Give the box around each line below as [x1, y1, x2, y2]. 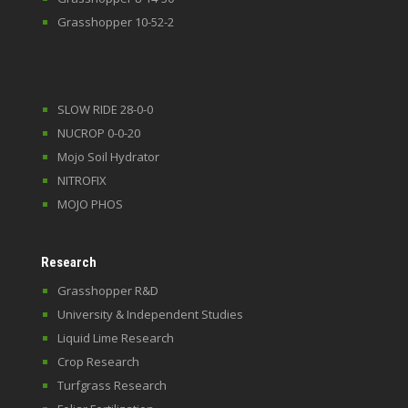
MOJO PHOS [56, 196, 123, 212]
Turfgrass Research [56, 377, 167, 393]
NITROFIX [56, 172, 107, 189]
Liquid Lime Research [56, 330, 174, 346]
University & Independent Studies [56, 306, 243, 322]
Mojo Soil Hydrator [56, 148, 159, 165]
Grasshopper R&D [56, 282, 158, 299]
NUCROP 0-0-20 [56, 125, 140, 141]
